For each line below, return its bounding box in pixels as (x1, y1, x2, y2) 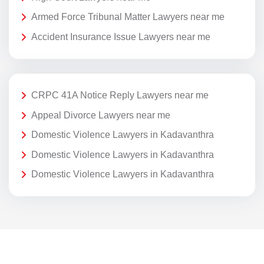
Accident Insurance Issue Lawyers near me (31, 31, 210, 42)
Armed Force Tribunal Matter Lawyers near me (31, 12, 225, 22)
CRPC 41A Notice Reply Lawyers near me (31, 90, 209, 101)
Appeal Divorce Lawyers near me (31, 110, 170, 120)
